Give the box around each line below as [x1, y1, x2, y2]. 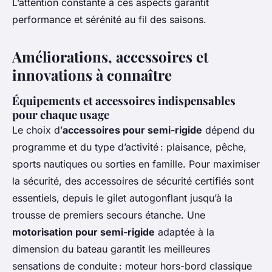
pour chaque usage [12, 107, 109, 123]
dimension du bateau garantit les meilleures [12, 243, 210, 256]
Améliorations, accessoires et [12, 47, 208, 67]
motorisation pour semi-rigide [12, 226, 155, 239]
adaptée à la [155, 226, 214, 239]
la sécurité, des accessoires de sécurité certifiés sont [12, 175, 254, 188]
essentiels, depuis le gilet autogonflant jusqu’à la [12, 192, 233, 205]
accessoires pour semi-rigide [63, 124, 202, 137]
